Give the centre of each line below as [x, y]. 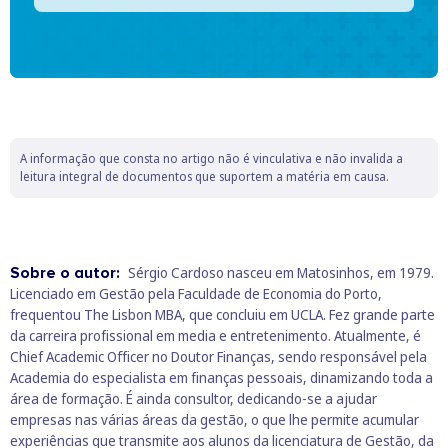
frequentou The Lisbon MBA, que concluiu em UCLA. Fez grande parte [222, 314]
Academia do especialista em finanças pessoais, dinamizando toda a [221, 377]
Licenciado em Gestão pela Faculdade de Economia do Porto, [196, 293]
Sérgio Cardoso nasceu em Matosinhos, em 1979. [281, 272]
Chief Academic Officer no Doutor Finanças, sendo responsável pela [218, 356]
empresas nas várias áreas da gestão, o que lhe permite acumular [214, 419]
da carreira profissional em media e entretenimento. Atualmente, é [215, 335]
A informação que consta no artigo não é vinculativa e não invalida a [211, 158]
